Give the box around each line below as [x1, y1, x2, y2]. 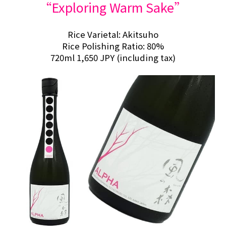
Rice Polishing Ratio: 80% [62, 40, 164, 52]
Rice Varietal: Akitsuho [68, 28, 158, 40]
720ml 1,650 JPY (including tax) [50, 51, 176, 64]
